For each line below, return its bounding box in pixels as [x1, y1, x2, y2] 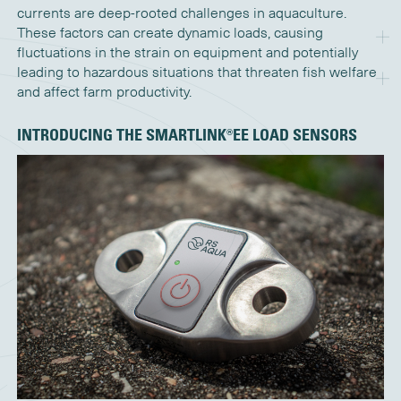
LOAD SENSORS [248, 124, 357, 145]
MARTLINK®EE [154, 124, 249, 145]
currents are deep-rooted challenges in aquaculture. [16, 4, 346, 22]
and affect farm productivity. [16, 83, 192, 101]
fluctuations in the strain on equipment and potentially [16, 44, 358, 62]
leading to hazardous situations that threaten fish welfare [16, 64, 377, 81]
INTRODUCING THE [16, 124, 146, 145]
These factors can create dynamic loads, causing [16, 24, 323, 42]
